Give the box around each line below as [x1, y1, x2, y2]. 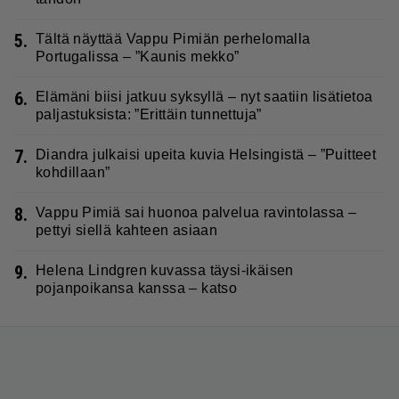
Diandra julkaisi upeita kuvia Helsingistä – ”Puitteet [36, 146, 377, 162]
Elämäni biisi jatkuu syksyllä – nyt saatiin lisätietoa [36, 88, 373, 104]
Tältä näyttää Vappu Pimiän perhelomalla [36, 30, 311, 46]
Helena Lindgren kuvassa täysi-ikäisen [36, 262, 294, 278]
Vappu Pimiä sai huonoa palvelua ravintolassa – [36, 204, 357, 220]
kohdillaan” [36, 164, 110, 180]
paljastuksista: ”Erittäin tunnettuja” [36, 106, 262, 122]
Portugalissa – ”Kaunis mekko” [36, 48, 240, 64]
